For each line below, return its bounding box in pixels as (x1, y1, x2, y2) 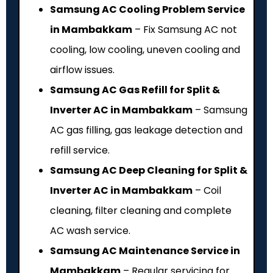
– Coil (193, 183, 221, 197)
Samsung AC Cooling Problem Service (50, 2, 245, 16)
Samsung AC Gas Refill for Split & (50, 82, 220, 97)
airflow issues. (50, 62, 115, 77)
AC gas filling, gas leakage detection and (50, 122, 243, 137)
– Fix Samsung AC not (132, 22, 237, 37)
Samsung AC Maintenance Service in (50, 243, 240, 258)
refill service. (50, 143, 110, 157)
